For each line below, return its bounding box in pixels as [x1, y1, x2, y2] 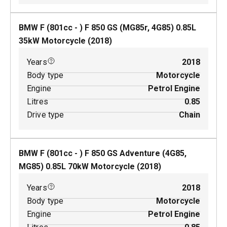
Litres [27, 97, 48, 106]
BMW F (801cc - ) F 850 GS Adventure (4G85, [19, 148, 186, 158]
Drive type [27, 110, 64, 120]
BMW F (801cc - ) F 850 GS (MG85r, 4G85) [19, 23, 174, 32]
